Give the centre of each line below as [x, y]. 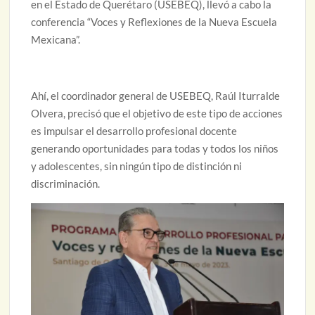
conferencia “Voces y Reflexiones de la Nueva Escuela [154, 21]
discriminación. [66, 183]
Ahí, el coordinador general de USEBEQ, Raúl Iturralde [156, 95]
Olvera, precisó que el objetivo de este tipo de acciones [157, 113]
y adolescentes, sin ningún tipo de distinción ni [137, 166]
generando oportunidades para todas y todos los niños [155, 148]
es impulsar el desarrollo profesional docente [134, 130]
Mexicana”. [56, 39]
